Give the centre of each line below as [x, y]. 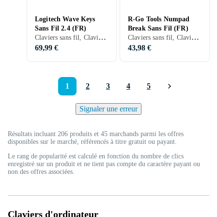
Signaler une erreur [108, 109]
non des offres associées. [41, 172]
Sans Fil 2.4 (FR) [61, 28]
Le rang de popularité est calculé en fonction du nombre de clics [96, 156]
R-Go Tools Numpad [159, 19]
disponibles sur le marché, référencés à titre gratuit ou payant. [92, 142]
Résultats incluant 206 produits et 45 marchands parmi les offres [96, 134]
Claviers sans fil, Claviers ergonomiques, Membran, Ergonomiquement [102, 37]
